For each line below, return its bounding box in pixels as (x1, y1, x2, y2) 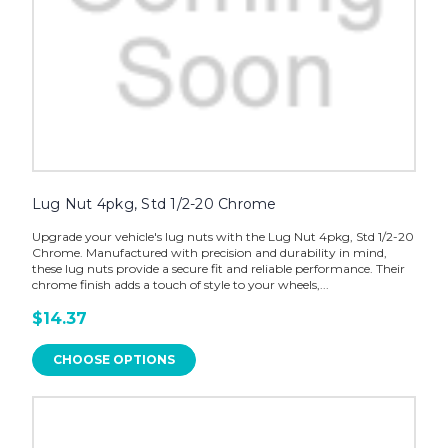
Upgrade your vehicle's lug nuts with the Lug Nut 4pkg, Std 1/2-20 (31, 228, 414, 244)
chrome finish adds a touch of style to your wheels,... (31, 276, 329, 292)
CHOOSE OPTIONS (52, 351, 175, 367)
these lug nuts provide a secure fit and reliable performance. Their (31, 260, 405, 276)
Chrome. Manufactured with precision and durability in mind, (31, 244, 387, 260)
